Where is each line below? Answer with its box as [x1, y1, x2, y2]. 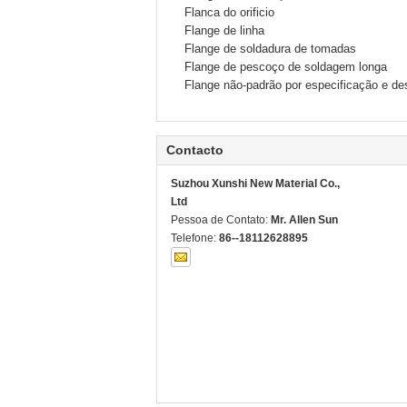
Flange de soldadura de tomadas [184, 42, 356, 55]
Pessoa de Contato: [171, 213, 271, 226]
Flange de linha [184, 24, 264, 37]
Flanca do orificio [184, 5, 274, 19]
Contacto [166, 143, 223, 157]
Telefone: [171, 232, 219, 244]
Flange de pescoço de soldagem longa [184, 60, 387, 74]
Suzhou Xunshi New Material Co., [171, 177, 340, 190]
